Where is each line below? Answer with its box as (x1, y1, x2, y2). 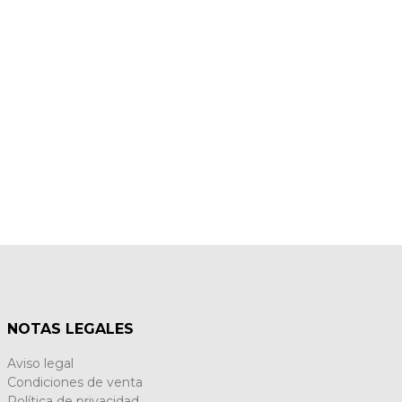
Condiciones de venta (7, 374, 144, 390)
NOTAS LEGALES (7, 320, 135, 337)
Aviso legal (7, 355, 74, 371)
